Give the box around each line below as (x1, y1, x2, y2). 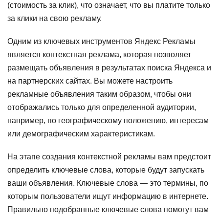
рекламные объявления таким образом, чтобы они (7, 90, 191, 98)
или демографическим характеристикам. (7, 130, 155, 138)
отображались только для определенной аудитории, (7, 103, 196, 111)
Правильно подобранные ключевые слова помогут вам (7, 205, 209, 214)
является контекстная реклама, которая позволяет (7, 50, 191, 59)
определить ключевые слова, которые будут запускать (7, 166, 204, 174)
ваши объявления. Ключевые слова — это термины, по (7, 179, 208, 187)
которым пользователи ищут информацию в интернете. (7, 192, 208, 200)
